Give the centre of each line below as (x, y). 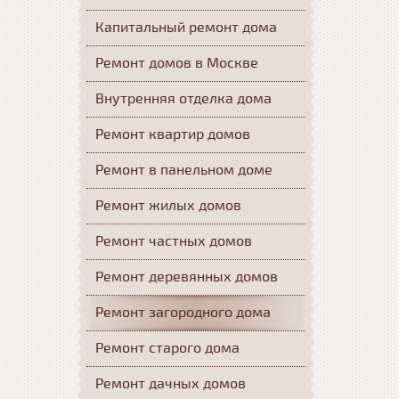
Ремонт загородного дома (183, 313)
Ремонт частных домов (174, 241)
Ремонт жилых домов (168, 206)
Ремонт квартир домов (173, 134)
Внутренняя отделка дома (183, 99)
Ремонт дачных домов (171, 384)
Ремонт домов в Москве (177, 63)
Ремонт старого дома (167, 348)
